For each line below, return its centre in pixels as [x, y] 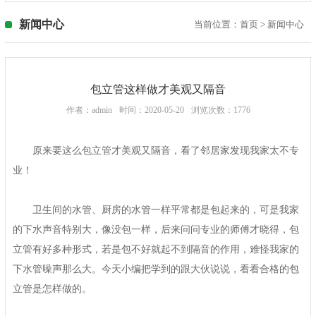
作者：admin [89, 110]
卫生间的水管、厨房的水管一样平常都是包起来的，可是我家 [166, 210]
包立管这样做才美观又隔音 [158, 89]
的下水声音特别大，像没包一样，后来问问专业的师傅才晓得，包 [156, 230]
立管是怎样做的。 [52, 289]
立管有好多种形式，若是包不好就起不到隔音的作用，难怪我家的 [156, 249]
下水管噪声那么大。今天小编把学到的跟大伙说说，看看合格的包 [156, 269]
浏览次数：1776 [220, 110]
